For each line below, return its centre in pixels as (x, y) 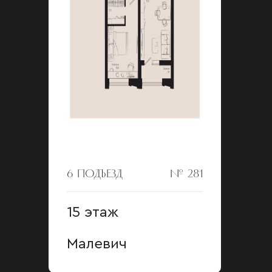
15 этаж (93, 212)
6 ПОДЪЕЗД (95, 173)
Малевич (97, 244)
